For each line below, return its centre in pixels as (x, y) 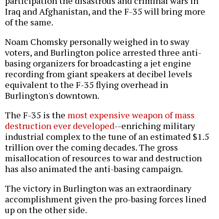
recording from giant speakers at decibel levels (99, 74)
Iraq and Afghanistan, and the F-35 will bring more (105, 11)
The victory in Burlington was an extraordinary (98, 188)
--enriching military (155, 126)
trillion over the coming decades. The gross (91, 147)
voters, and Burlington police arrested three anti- (103, 53)
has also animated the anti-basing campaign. (94, 169)
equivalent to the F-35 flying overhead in (87, 85)
